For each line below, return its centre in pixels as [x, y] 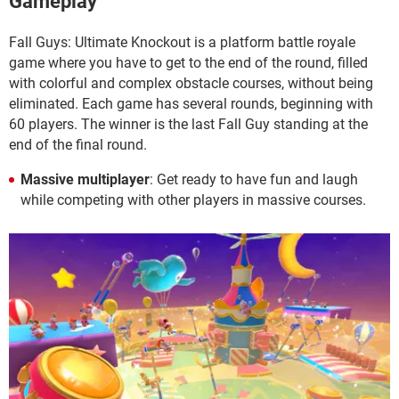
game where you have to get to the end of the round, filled [188, 62]
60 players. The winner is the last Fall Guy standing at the [188, 124]
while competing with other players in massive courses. [193, 199]
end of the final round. [78, 144]
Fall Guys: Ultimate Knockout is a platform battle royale [182, 42]
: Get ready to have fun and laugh [254, 179]
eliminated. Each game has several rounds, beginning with [191, 103]
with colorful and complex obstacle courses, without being [191, 83]
